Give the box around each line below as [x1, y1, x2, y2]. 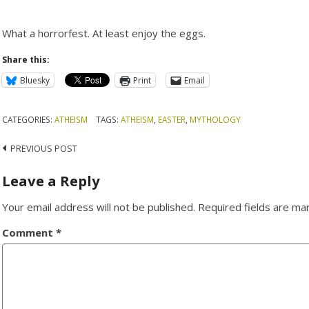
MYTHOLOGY [189, 114, 241, 126]
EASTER [157, 114, 186, 126]
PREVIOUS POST [10, 141, 78, 154]
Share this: [2, 54, 50, 66]
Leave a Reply [2, 171, 101, 191]
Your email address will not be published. [2, 200, 196, 215]
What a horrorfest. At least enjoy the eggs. [2, 26, 206, 41]
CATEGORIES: [2, 114, 55, 126]
